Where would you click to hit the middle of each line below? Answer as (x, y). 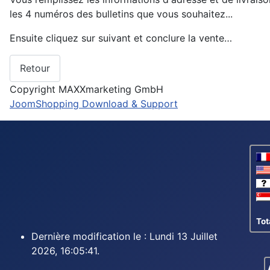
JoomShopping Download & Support (94, 104)
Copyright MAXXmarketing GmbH (86, 89)
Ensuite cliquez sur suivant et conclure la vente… (121, 38)
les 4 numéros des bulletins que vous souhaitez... (121, 14)
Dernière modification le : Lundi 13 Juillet (124, 237)
